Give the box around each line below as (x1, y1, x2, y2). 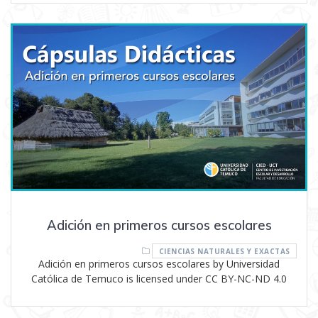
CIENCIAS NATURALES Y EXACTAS (158, 246, 290, 256)
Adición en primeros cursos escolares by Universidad (38, 256, 280, 270)
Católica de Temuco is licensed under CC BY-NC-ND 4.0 (31, 271, 287, 285)
